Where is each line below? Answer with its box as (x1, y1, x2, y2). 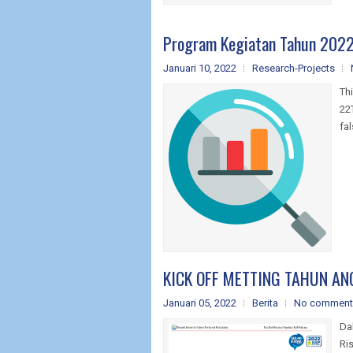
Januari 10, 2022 (163, 61, 236, 74)
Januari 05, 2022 (163, 296, 236, 309)
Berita (252, 296, 278, 309)
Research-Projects (252, 61, 335, 74)
